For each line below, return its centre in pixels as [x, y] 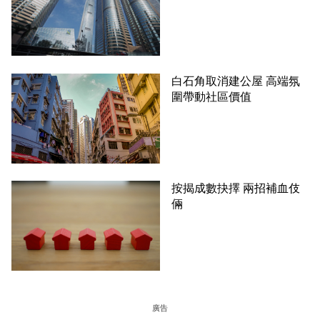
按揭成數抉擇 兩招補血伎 [236, 189]
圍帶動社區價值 [211, 97]
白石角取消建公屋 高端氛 [236, 81]
